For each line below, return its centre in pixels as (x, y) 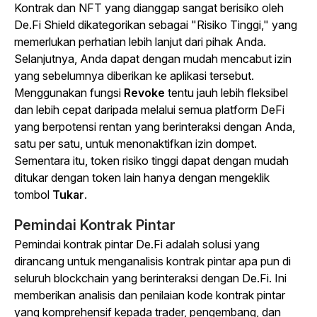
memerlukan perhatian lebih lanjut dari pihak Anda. (140, 42)
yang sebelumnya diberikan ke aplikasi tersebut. (134, 76)
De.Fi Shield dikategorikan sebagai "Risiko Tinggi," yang (156, 25)
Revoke (144, 93)
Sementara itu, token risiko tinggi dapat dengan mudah (151, 161)
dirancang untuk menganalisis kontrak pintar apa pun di (152, 261)
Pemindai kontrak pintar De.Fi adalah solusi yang (137, 244)
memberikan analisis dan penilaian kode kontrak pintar (150, 295)
